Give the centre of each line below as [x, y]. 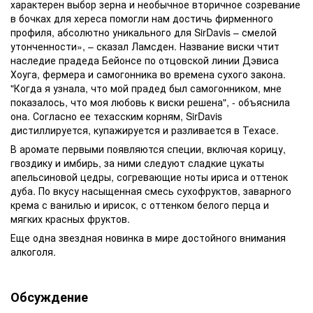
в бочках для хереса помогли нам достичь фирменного [142, 18]
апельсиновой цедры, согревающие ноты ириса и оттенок [149, 177]
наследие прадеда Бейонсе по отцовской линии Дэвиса [145, 60]
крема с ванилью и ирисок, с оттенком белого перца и [140, 205]
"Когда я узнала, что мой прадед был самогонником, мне [146, 88]
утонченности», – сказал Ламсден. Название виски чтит [145, 46]
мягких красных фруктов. [70, 219]
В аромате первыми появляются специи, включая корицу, [148, 149]
